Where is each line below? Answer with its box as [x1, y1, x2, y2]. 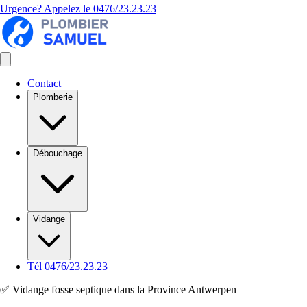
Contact [27, 77, 61, 89]
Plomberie [33, 92, 73, 102]
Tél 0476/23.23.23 [27, 260, 108, 272]
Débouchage [33, 148, 82, 158]
